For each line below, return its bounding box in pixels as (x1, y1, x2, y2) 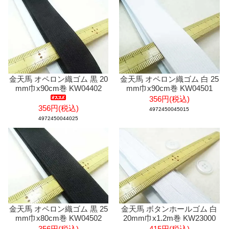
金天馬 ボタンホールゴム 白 (121, 204, 218, 213)
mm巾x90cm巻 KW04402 (15, 84, 102, 93)
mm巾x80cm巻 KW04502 (15, 213, 102, 222)
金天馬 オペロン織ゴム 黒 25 (9, 204, 108, 213)
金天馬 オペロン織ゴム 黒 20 (9, 75, 108, 84)
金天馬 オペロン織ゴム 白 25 (120, 75, 219, 84)
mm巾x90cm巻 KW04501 (126, 84, 213, 93)
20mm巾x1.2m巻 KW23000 (123, 213, 216, 222)
